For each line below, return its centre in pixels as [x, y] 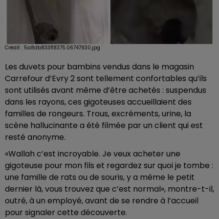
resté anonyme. [35, 137]
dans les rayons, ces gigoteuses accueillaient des [98, 102]
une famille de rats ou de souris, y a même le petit [100, 177]
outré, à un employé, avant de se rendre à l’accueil [102, 200]
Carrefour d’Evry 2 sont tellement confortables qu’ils [106, 78]
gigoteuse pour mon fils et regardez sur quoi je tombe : [109, 165]
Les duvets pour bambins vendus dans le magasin [99, 66]
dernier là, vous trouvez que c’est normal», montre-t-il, [109, 189]
